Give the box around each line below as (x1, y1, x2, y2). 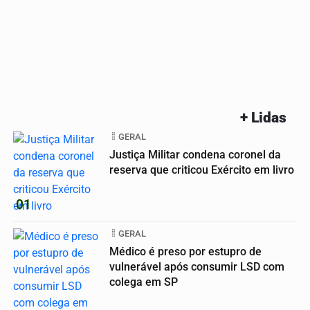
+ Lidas (240, 109, 286, 126)
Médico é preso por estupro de (109, 244, 262, 258)
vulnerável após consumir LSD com (109, 259, 284, 273)
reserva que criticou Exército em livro (109, 163, 294, 176)
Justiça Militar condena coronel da (109, 147, 281, 161)
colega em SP (109, 275, 178, 289)
